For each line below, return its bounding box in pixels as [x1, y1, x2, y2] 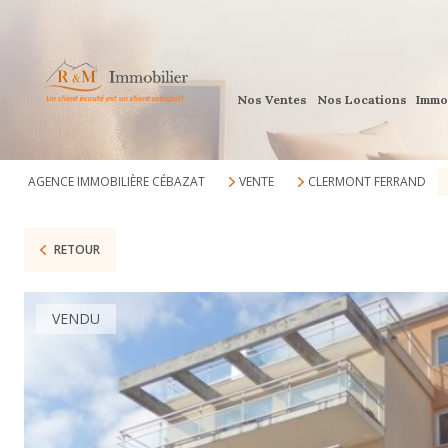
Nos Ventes [237, 92, 308, 107]
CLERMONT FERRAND [307, 173, 426, 190]
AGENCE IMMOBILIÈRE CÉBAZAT [28, 173, 205, 190]
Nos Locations [316, 92, 407, 107]
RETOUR [53, 241, 100, 258]
